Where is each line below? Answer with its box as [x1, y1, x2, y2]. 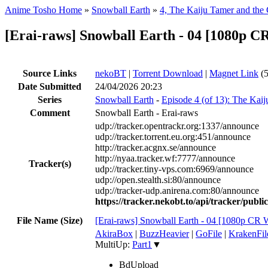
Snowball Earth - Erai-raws [95, 107, 198, 118]
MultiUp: [95, 239, 132, 249]
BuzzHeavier [139, 228, 189, 239]
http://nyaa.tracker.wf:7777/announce [95, 153, 235, 163]
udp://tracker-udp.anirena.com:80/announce [95, 185, 259, 196]
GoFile [196, 228, 222, 239]
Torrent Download [133, 68, 203, 78]
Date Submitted [18, 81, 81, 92]
